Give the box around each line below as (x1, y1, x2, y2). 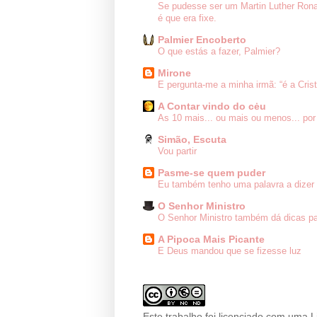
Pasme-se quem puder (158, 167, 265, 179)
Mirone (158, 67, 191, 79)
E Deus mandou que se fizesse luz (158, 246, 301, 257)
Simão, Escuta (158, 134, 226, 146)
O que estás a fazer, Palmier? (158, 46, 280, 57)
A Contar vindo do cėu (158, 100, 266, 113)
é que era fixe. (158, 13, 217, 24)
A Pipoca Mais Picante (158, 234, 265, 246)
